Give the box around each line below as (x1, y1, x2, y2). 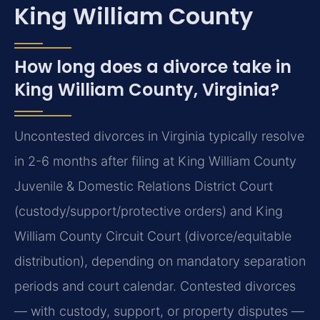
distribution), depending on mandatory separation (14, 253, 306, 269)
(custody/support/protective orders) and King (14, 203, 283, 219)
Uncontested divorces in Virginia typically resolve (14, 128, 304, 144)
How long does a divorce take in (14, 54, 291, 79)
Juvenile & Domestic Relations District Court (14, 178, 273, 194)
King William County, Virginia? (14, 77, 279, 101)
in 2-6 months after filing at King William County (14, 153, 296, 169)
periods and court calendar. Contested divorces (14, 278, 296, 294)
